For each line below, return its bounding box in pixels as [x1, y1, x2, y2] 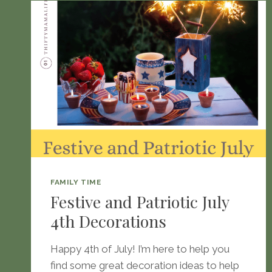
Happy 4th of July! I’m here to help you [50, 242, 229, 255]
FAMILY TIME [50, 177, 101, 186]
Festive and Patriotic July [50, 190, 229, 212]
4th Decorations [50, 209, 166, 232]
